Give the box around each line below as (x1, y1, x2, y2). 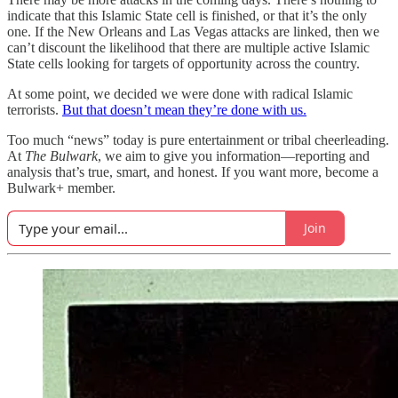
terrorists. (7, 101, 62, 117)
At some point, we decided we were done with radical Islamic (7, 85, 353, 101)
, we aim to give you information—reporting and (98, 147, 370, 163)
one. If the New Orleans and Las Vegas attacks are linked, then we (7, 23, 379, 39)
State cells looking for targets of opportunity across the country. (7, 55, 360, 71)
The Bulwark (25, 147, 98, 163)
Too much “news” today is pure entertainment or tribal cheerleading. (7, 131, 389, 147)
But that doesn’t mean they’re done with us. (62, 101, 306, 117)
